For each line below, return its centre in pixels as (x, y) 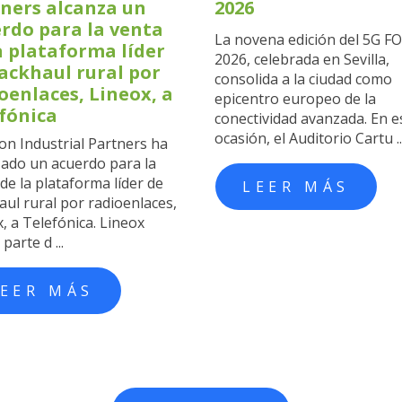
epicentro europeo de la (295, 98)
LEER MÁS (296, 186)
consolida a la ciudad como (303, 79)
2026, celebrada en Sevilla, (302, 59)
